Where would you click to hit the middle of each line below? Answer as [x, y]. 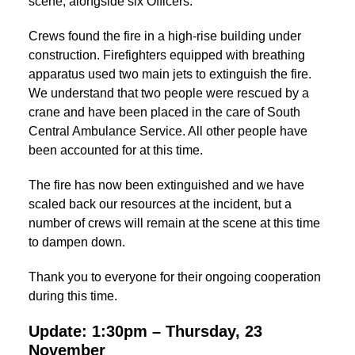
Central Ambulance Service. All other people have [168, 131]
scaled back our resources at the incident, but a [160, 204]
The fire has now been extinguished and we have [166, 185]
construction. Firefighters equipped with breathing [167, 55]
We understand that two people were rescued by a [169, 93]
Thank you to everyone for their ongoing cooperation [175, 277]
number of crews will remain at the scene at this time [174, 223]
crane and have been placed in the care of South [164, 112]
